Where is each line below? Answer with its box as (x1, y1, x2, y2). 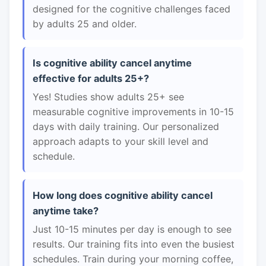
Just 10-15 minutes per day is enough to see (33, 223, 232, 235)
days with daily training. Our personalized (33, 121, 219, 132)
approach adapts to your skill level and (33, 135, 208, 147)
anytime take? (33, 205, 99, 217)
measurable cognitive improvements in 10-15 (33, 106, 234, 118)
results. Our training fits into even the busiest (33, 238, 235, 250)
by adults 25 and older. (33, 18, 137, 30)
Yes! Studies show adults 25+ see (33, 91, 184, 103)
